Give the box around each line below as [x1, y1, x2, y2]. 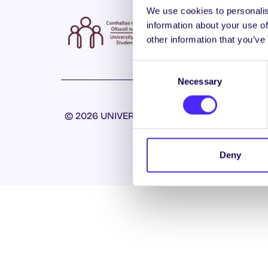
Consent [132, 62, 166, 72]
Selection [132, 76, 169, 87]
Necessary [178, 76, 222, 87]
